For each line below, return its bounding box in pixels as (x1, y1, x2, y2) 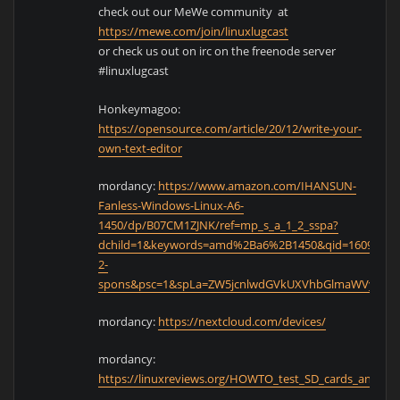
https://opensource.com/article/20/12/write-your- (98, 120, 362, 137)
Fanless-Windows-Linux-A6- (98, 196, 245, 213)
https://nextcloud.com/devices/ (158, 313, 327, 330)
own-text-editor (98, 139, 183, 156)
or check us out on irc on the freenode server (98, 43, 337, 60)
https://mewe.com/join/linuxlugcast (98, 23, 289, 40)
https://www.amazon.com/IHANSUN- (158, 177, 357, 194)
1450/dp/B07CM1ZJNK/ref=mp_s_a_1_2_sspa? (98, 216, 339, 233)
